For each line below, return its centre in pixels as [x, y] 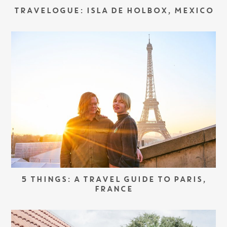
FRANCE [113, 190]
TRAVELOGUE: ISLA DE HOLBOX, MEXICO [113, 12]
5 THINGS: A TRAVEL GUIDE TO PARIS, [113, 180]
